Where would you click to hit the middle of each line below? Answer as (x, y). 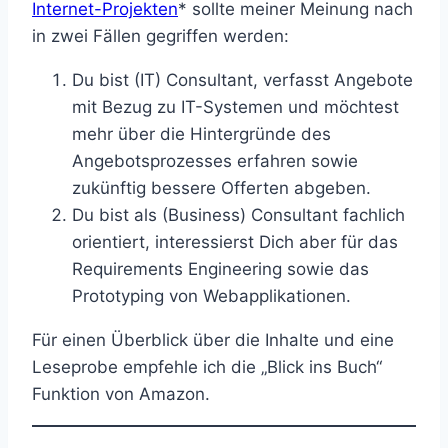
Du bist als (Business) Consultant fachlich (238, 215)
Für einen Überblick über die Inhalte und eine (213, 340)
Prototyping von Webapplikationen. (211, 296)
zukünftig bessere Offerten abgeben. (221, 188)
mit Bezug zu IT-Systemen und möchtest (235, 107)
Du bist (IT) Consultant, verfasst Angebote (242, 80)
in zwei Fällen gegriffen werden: (160, 36)
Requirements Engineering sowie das (220, 269)
